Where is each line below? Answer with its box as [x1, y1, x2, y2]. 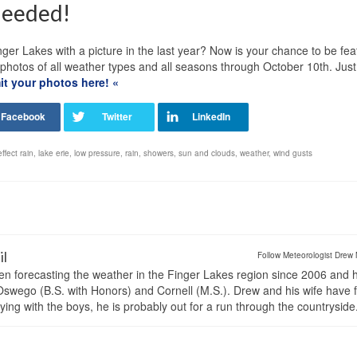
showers [143, 147, 174, 159]
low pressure [74, 147, 120, 159]
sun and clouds [178, 147, 235, 159]
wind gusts [273, 147, 312, 159]
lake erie [38, 147, 69, 159]
